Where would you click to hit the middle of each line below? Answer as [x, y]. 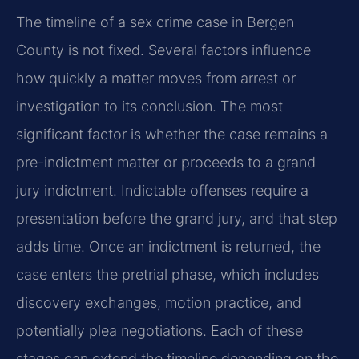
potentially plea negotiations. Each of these [159, 330]
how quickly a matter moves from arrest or [156, 78]
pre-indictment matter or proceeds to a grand [166, 162]
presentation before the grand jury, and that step [177, 218]
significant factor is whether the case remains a [172, 134]
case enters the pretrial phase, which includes [167, 274]
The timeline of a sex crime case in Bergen [155, 22]
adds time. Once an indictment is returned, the [168, 246]
